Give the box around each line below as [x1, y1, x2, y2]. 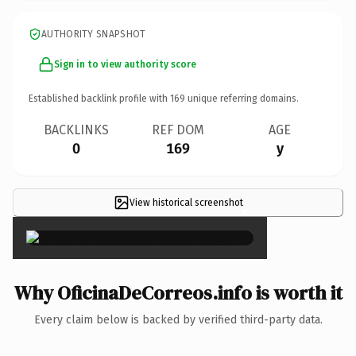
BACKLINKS [44, 122, 109, 137]
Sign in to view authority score [54, 58, 196, 70]
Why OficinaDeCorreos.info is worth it [14, 279, 342, 306]
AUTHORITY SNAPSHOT [41, 28, 146, 40]
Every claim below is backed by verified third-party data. [33, 312, 323, 327]
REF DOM [152, 122, 204, 137]
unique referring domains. [185, 92, 299, 104]
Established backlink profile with [29, 92, 170, 104]
